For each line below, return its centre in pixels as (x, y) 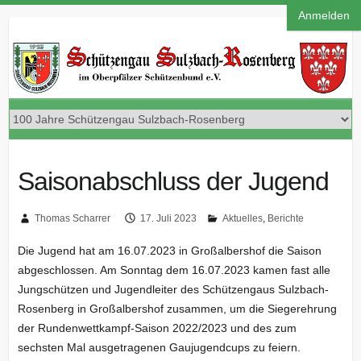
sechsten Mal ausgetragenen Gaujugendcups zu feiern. (159, 347)
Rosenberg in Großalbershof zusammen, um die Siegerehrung (177, 309)
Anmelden (324, 15)
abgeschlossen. (58, 270)
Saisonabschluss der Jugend (173, 181)
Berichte (285, 218)
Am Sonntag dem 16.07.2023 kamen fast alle (215, 270)
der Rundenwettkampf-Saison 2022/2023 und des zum (157, 328)
